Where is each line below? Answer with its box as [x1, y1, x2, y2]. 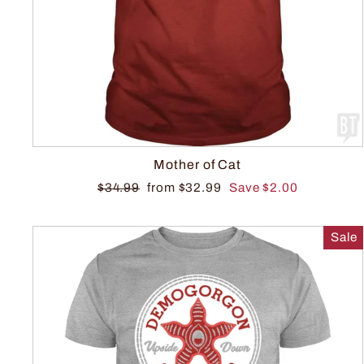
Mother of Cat [154, 158, 242, 172]
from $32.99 [147, 181, 225, 195]
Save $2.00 [228, 181, 298, 195]
